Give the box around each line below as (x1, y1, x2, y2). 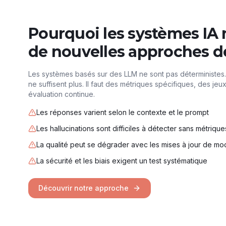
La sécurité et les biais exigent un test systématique (36, 156, 207, 165)
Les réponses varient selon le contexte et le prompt (36, 108, 209, 117)
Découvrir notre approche (38, 184, 129, 192)
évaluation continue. (28, 90, 95, 98)
